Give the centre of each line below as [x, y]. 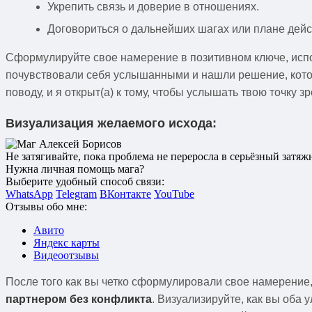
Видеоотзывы [66, 255]
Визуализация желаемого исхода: [111, 123]
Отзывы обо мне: [46, 206]
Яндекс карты [67, 242]
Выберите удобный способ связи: [85, 181]
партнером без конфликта [79, 299]
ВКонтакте [125, 194]
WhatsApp [29, 194]
